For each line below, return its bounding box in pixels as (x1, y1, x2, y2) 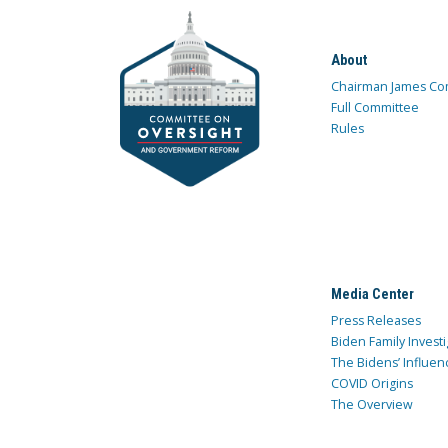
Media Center (330, 286, 414, 303)
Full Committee (330, 99, 419, 117)
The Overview (330, 396, 413, 414)
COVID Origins (330, 375, 413, 393)
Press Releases (330, 312, 421, 330)
